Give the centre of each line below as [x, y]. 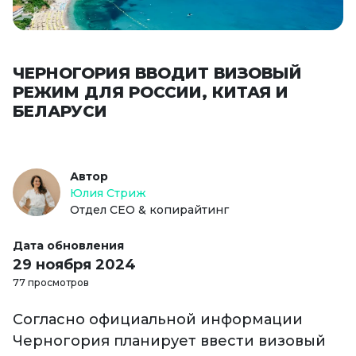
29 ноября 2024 [74, 265]
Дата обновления [68, 246]
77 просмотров [51, 283]
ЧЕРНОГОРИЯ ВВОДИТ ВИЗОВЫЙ [157, 74]
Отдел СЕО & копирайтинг [149, 210]
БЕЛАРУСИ [60, 112]
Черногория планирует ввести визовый [169, 341]
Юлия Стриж [108, 193]
